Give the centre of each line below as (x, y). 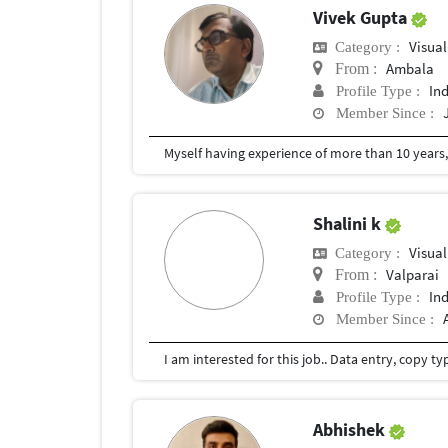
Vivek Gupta (362, 17)
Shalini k (349, 224)
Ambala (410, 68)
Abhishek (351, 430)
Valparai (413, 275)
